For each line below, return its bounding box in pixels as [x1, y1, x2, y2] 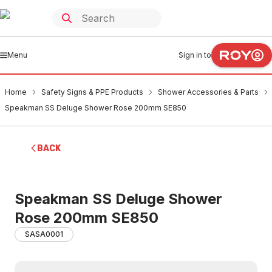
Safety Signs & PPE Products [41, 87, 143, 97]
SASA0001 [25, 229, 63, 239]
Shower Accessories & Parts [158, 87, 259, 97]
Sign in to [178, 50, 211, 59]
